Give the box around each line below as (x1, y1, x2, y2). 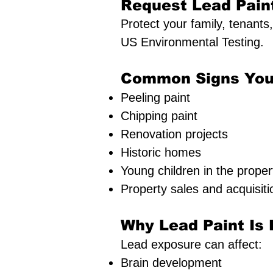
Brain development (121, 256, 222, 269)
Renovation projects (121, 127, 228, 141)
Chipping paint (121, 109, 197, 122)
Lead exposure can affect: (121, 238, 262, 251)
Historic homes (121, 146, 201, 159)
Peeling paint (121, 91, 190, 104)
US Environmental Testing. (121, 35, 264, 49)
